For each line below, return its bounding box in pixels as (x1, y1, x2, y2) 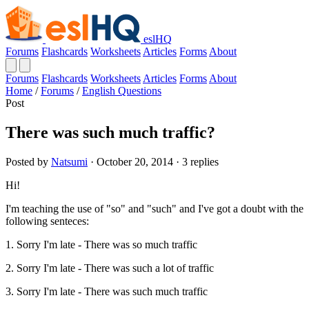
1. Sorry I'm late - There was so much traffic (6, 238, 197, 250)
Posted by (6, 155, 51, 168)
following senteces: (6, 215, 89, 227)
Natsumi (51, 155, 88, 168)
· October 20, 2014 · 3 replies (88, 155, 219, 168)
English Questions (82, 85, 161, 97)
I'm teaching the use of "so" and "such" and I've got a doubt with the (6, 202, 303, 215)
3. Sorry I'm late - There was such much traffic (6, 285, 208, 297)
